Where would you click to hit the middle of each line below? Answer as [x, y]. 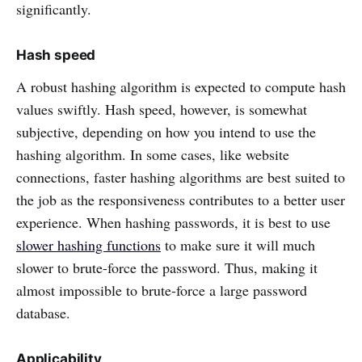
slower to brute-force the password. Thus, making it [167, 268]
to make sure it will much [238, 245]
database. [43, 313]
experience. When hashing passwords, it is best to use [173, 223]
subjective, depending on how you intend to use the [166, 132]
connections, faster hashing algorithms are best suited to [181, 177]
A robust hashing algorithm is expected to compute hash [181, 87]
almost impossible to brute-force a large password [162, 290]
